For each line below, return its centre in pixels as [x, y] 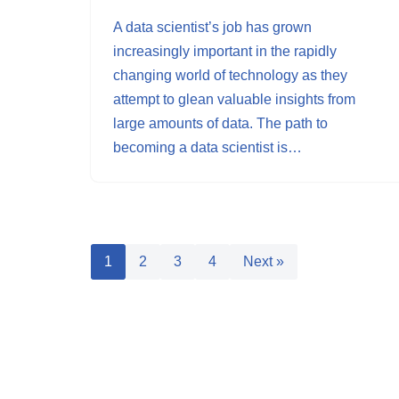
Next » [264, 261]
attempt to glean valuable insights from [234, 99]
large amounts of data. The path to [220, 123]
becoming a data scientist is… [209, 147]
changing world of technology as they [230, 75]
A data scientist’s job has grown [212, 27]
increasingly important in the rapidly [225, 51]
